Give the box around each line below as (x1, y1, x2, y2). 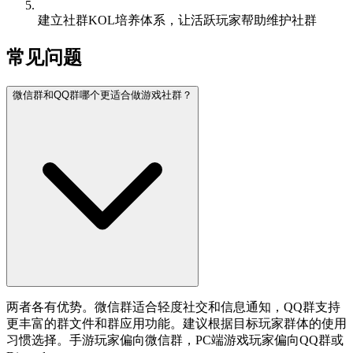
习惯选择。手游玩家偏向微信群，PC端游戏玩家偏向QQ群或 (6, 333, 344, 347)
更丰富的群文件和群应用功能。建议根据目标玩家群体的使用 (6, 316, 347, 330)
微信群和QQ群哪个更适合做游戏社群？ (13, 88, 192, 101)
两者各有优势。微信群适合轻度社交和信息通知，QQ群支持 (6, 299, 340, 314)
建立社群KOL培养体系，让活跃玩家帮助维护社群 (38, 13, 317, 27)
